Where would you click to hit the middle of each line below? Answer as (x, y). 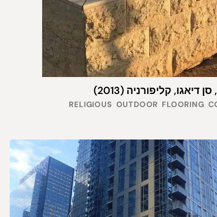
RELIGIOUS (91, 105)
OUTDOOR (137, 105)
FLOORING (183, 105)
